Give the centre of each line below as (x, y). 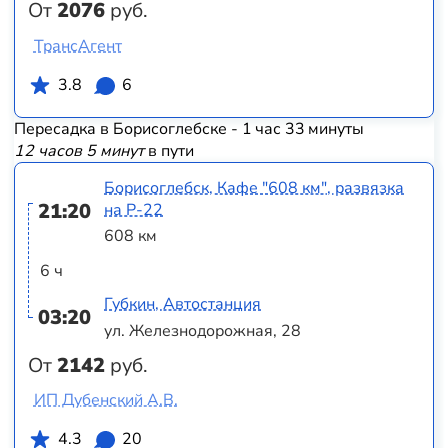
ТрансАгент (77, 45)
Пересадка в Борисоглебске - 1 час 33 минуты (188, 129)
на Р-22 (134, 209)
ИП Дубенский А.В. (105, 400)
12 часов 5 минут (78, 151)
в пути (168, 151)
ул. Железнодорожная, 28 (203, 330)
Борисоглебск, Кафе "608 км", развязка (254, 187)
